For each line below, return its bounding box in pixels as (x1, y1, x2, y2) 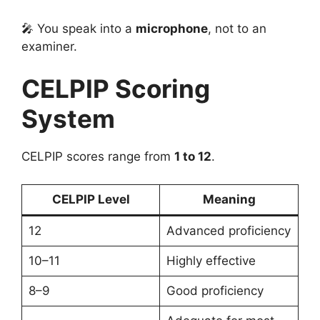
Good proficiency (166, 283, 264, 298)
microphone (136, 21, 208, 36)
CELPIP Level (51, 191, 130, 206)
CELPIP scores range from (21, 149, 174, 164)
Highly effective (166, 253, 256, 268)
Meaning (202, 191, 256, 206)
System (21, 104, 115, 134)
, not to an (208, 21, 266, 36)
